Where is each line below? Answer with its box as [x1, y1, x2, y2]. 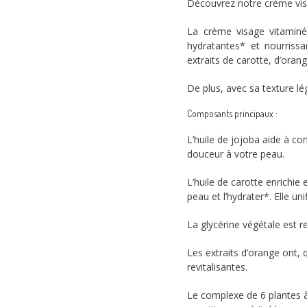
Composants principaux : [187, 108, 278, 120]
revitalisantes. [187, 260, 248, 273]
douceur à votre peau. [187, 147, 285, 160]
